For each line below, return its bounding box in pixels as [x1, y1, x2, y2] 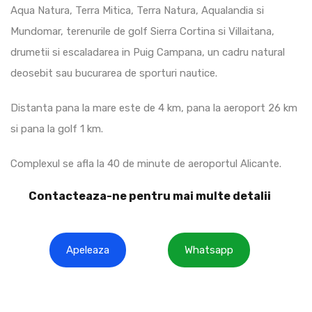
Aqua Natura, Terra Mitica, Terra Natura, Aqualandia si [10, 3, 264, 17]
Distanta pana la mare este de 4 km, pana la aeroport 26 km [10, 101, 297, 114]
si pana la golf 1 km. [10, 122, 103, 135]
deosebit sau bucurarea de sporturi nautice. [10, 66, 217, 79]
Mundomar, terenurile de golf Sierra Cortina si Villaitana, [10, 24, 274, 38]
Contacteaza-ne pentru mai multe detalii [29, 189, 271, 203]
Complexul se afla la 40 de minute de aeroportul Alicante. [10, 157, 281, 170]
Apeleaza [65, 243, 109, 256]
